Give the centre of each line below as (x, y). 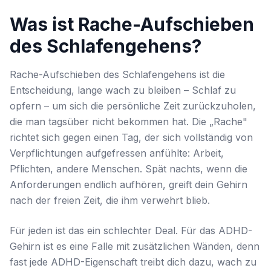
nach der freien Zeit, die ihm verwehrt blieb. (110, 200)
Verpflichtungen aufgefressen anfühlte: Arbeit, (117, 153)
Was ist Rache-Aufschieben (132, 24)
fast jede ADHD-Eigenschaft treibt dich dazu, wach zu (133, 262)
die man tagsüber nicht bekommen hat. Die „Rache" (129, 122)
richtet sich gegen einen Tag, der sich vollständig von (131, 137)
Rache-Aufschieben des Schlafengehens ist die (117, 74)
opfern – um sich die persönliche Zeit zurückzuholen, (133, 106)
